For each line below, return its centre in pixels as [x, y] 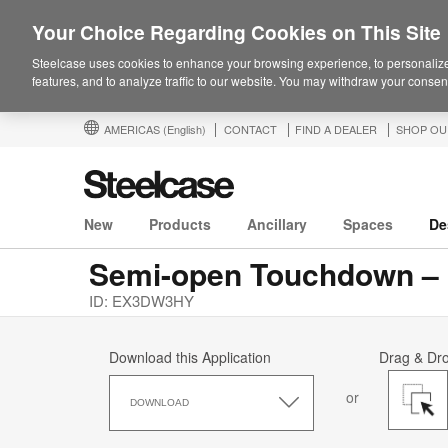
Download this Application [190, 357]
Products [180, 224]
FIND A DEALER [336, 129]
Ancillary [277, 224]
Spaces [368, 224]
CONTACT [250, 129]
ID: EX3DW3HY [141, 301]
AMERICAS [133, 129]
